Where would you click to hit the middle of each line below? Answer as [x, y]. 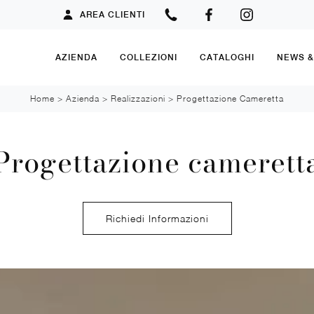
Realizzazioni [138, 98]
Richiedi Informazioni [157, 218]
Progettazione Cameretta [230, 98]
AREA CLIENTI [112, 15]
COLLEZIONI [149, 57]
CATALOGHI [227, 57]
